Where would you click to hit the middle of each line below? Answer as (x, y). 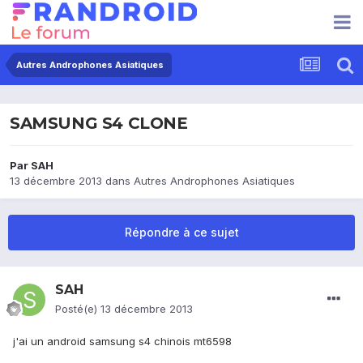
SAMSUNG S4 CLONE (99, 124)
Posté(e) (78, 309)
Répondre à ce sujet (181, 233)
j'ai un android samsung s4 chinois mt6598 (124, 342)
